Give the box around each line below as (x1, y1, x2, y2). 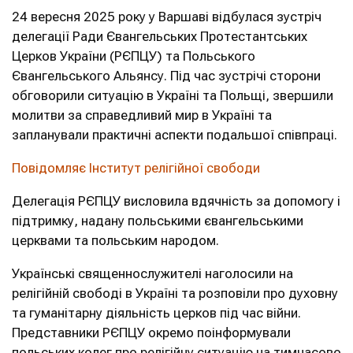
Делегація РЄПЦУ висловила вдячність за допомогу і (12, 193, 340, 209)
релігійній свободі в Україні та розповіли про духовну (12, 285, 338, 301)
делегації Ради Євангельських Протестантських (12, 28, 307, 44)
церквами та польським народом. (12, 232, 222, 248)
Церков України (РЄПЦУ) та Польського (12, 48, 255, 64)
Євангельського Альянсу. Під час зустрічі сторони (12, 68, 321, 84)
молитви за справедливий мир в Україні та (12, 107, 272, 123)
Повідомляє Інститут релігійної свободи (12, 160, 260, 176)
